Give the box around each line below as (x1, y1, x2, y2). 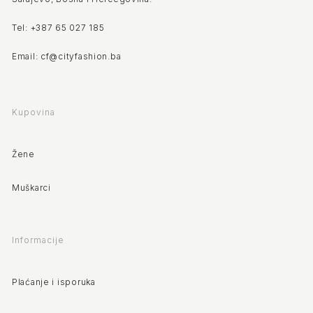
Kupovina (12, 107, 55, 118)
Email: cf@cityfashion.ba (12, 51, 122, 62)
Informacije (12, 235, 64, 246)
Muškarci (12, 182, 51, 194)
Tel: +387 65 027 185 (12, 22, 105, 34)
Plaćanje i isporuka (12, 277, 96, 288)
